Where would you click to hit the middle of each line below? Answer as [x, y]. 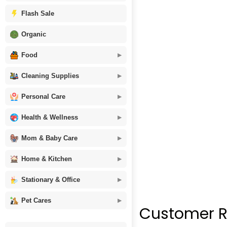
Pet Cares [36, 200]
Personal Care [43, 97]
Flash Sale [38, 13]
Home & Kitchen [47, 159]
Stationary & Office [51, 180]
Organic [34, 34]
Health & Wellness [50, 117]
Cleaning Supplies [50, 76]
